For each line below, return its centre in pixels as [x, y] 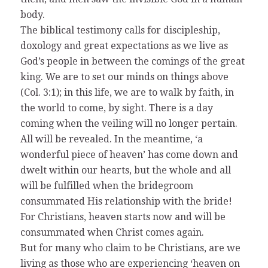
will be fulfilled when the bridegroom [106, 185]
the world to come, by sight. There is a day [116, 108]
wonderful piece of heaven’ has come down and [129, 154]
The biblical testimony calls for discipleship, [120, 30]
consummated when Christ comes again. [112, 232]
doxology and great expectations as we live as [124, 45]
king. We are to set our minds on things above [124, 77]
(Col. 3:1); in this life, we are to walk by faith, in [127, 92]
